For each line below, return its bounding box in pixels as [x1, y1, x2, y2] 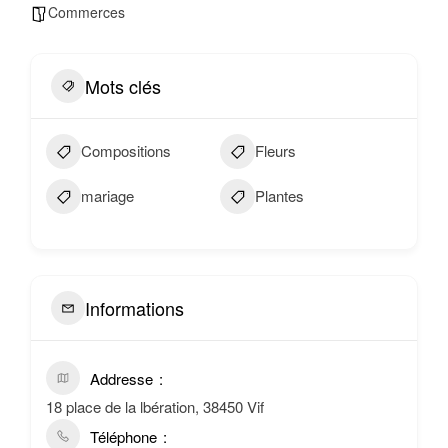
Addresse [90, 368, 153, 389]
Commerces [48, 2, 125, 22]
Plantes [255, 185, 305, 206]
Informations [85, 294, 184, 321]
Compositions [81, 140, 171, 161]
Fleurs [255, 140, 297, 161]
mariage [81, 185, 134, 206]
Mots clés [85, 72, 161, 99]
